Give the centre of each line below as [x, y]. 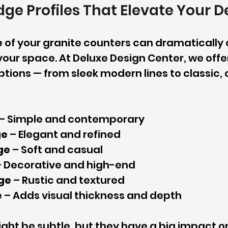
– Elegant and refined [64, 135]
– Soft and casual [56, 150]
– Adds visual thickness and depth [92, 196]
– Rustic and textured [68, 180]
